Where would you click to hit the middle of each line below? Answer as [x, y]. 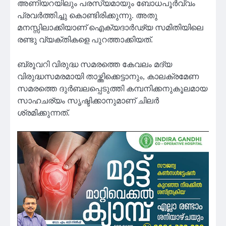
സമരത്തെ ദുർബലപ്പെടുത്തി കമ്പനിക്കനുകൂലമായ [112, 88]
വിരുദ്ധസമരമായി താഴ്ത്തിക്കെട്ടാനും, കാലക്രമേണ [108, 76]
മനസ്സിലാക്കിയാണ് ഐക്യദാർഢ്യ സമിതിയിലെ [110, 28]
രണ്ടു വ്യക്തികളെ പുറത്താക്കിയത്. [85, 40]
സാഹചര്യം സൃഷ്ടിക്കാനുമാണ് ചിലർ [88, 100]
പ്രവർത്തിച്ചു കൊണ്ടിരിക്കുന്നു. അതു [87, 16]
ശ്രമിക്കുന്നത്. [43, 112]
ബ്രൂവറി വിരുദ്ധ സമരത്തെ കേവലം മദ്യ [95, 64]
